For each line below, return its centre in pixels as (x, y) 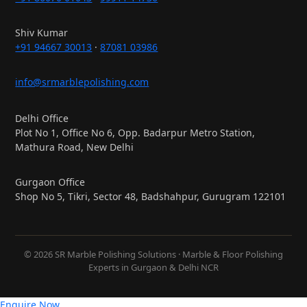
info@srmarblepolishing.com (82, 82)
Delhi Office (42, 118)
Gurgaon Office (50, 182)
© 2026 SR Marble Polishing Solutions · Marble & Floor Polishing (153, 254)
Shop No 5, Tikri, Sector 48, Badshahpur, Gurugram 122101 (151, 196)
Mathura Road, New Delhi (75, 147)
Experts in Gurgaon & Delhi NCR (153, 267)
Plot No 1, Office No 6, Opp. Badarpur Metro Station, (135, 132)
